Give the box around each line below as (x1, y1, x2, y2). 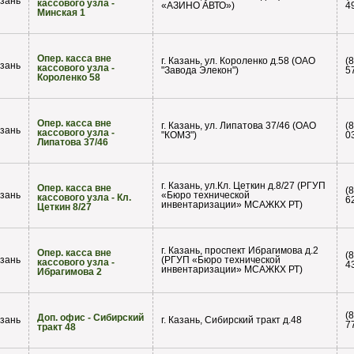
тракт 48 (37, 322, 76, 333)
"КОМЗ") (161, 130, 197, 141)
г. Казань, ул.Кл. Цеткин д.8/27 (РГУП (161, 180, 326, 192)
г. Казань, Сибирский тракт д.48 (161, 314, 302, 326)
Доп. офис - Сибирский (37, 312, 144, 324)
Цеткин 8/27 (37, 201, 92, 213)
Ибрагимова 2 (37, 266, 102, 278)
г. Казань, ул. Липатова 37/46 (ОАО (161, 120, 316, 132)
